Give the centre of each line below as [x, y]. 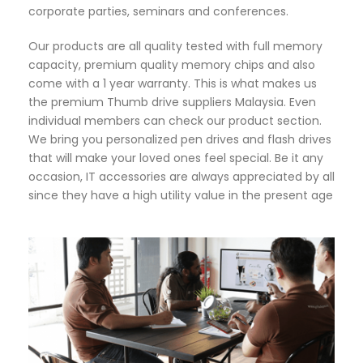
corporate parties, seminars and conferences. [158, 11]
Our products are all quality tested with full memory [175, 46]
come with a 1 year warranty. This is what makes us [173, 83]
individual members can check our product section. [175, 121]
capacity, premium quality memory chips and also [172, 65]
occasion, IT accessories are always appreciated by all [181, 177]
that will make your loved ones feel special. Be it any [176, 158]
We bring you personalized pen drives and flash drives [180, 139]
